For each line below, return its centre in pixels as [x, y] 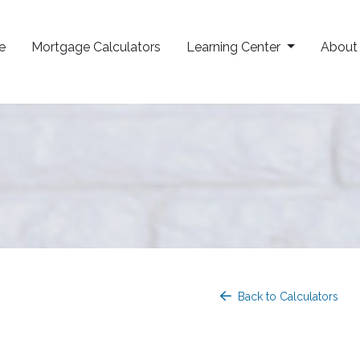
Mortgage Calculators [96, 47]
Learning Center [235, 47]
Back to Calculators [288, 296]
